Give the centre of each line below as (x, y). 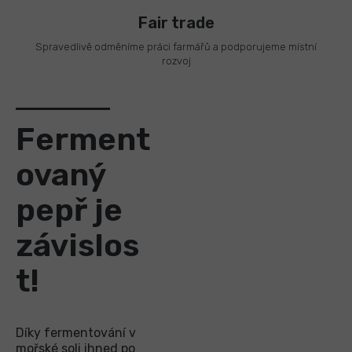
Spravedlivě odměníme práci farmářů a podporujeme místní (176, 47)
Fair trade (176, 23)
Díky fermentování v (76, 332)
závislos (77, 246)
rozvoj (176, 61)
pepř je (69, 211)
